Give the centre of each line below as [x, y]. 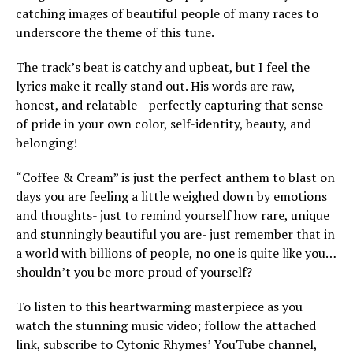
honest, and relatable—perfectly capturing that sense [169, 105]
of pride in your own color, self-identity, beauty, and [163, 124]
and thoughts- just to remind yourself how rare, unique [173, 215]
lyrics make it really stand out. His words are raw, [155, 86]
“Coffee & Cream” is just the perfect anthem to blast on [175, 177]
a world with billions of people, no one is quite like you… [176, 253]
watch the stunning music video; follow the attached [166, 325]
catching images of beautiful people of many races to [167, 13]
